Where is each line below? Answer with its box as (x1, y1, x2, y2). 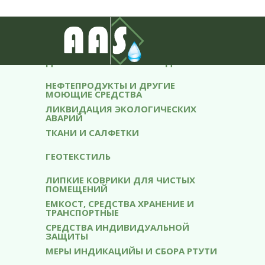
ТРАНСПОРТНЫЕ (46, 206, 119, 218)
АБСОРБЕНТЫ (46, 8, 105, 20)
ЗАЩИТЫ (46, 230, 88, 242)
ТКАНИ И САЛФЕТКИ (46, 127, 139, 138)
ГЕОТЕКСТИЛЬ (46, 150, 111, 162)
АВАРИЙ (46, 112, 83, 124)
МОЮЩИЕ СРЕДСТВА (46, 88, 142, 100)
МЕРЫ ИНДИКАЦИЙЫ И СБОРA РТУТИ (46, 245, 217, 257)
